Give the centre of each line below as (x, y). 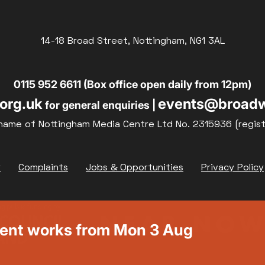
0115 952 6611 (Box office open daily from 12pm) (132, 84)
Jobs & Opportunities (135, 168)
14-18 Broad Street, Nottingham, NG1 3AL (132, 41)
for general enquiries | (100, 105)
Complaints (43, 168)
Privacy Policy (232, 168)
